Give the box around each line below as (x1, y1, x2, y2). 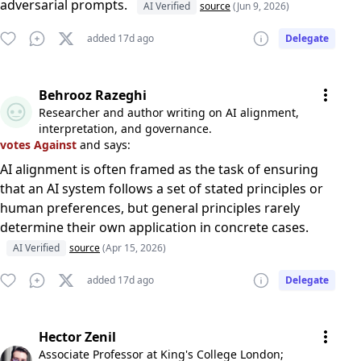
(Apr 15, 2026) (102, 241, 166, 255)
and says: (80, 137, 131, 152)
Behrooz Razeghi (39, 86, 147, 104)
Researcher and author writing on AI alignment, (39, 105, 299, 120)
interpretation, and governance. (39, 121, 212, 136)
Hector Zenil (39, 328, 116, 346)
